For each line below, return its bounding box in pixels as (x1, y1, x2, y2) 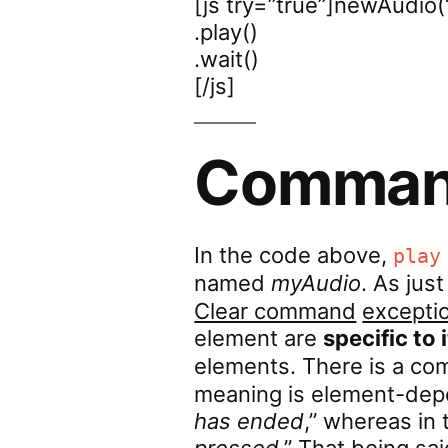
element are (194, 325, 324, 351)
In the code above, (194, 242, 394, 268)
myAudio (271, 270, 362, 296)
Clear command (194, 298, 357, 324)
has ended (194, 408, 305, 434)
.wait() (194, 46, 260, 72)
